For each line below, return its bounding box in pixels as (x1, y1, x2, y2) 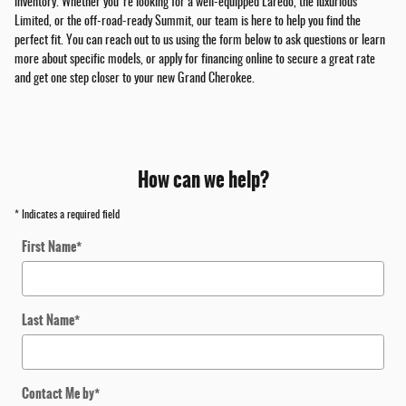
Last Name (22, 310, 74, 331)
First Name (22, 237, 76, 257)
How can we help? (137, 165, 269, 196)
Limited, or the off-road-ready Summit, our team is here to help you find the (14, 15, 361, 29)
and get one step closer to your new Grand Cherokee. (14, 72, 255, 86)
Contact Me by (22, 383, 94, 404)
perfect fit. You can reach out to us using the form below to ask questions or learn (14, 34, 385, 48)
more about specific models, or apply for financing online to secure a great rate (14, 53, 375, 67)
